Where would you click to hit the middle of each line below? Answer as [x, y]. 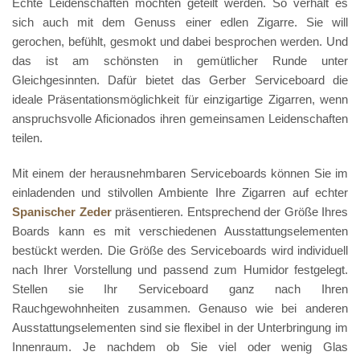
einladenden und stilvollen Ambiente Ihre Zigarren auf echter [180, 192]
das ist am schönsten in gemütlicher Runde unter [180, 60]
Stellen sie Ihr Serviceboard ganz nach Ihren [180, 288]
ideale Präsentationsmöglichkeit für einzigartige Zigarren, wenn [180, 99]
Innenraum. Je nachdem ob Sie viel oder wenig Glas [180, 346]
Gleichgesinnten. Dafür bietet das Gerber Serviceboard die [180, 80]
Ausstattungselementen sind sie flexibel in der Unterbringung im [180, 327]
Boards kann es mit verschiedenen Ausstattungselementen [180, 231]
